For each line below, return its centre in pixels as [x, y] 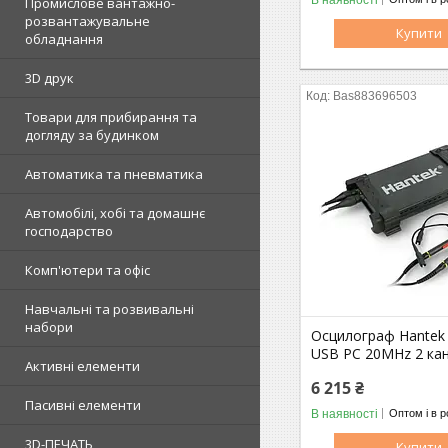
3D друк [49, 78]
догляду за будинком [92, 135]
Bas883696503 [375, 95]
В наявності [345, 413]
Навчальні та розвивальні [109, 309]
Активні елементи [82, 366]
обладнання [64, 39]
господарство [69, 231]
